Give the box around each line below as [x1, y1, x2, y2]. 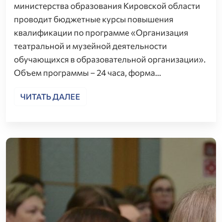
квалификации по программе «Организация [14, 27, 188, 38]
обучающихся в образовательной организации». [14, 54, 206, 65]
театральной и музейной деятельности [14, 41, 167, 52]
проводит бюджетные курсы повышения [14, 14, 173, 25]
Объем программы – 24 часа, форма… [14, 67, 161, 78]
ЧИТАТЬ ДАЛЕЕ [20, 92, 80, 102]
